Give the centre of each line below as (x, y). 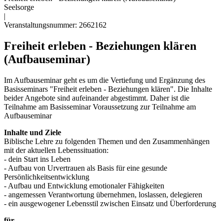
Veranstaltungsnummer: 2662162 (55, 25)
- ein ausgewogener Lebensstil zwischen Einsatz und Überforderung (110, 203)
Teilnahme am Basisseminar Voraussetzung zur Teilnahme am (100, 107)
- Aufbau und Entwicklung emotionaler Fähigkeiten (84, 185)
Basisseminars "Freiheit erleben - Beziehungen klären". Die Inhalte (108, 89)
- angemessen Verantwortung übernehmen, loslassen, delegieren (103, 194)
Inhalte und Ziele (33, 132)
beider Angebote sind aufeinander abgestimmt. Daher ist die (97, 98)
